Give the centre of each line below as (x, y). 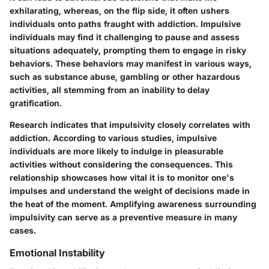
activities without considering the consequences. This (121, 164)
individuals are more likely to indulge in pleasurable (116, 151)
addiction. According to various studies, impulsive (113, 138)
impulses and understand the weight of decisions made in (130, 190)
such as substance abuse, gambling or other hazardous (125, 76)
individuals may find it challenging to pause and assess (125, 37)
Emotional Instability (57, 252)
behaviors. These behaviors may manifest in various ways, (131, 63)
